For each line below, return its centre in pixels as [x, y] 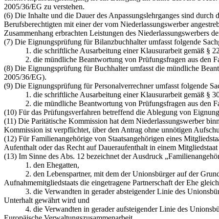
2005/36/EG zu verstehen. [44, 6]
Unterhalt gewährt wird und [47, 200]
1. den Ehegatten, [42, 165]
